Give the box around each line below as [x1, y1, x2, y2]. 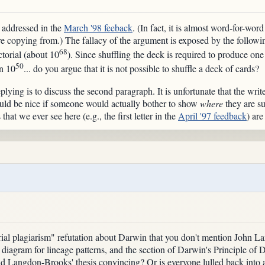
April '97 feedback [178, 109, 247, 122]
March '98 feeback [64, 21, 132, 34]
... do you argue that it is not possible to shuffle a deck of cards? [24, 62, 259, 75]
